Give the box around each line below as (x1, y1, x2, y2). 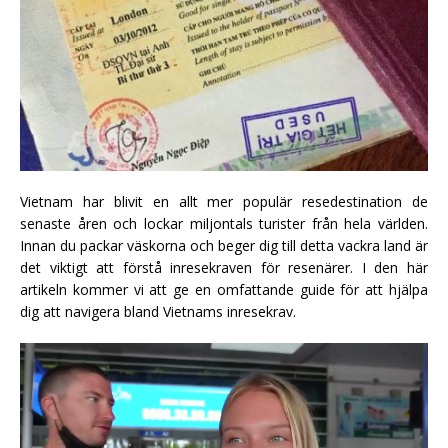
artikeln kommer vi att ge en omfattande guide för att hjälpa (20, 280, 428, 300)
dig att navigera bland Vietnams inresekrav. (20, 302, 296, 322)
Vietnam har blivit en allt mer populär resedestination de (20, 192, 428, 212)
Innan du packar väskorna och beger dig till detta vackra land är (20, 236, 428, 256)
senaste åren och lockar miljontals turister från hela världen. (20, 214, 428, 234)
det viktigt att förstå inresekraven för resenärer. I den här (20, 258, 428, 278)
